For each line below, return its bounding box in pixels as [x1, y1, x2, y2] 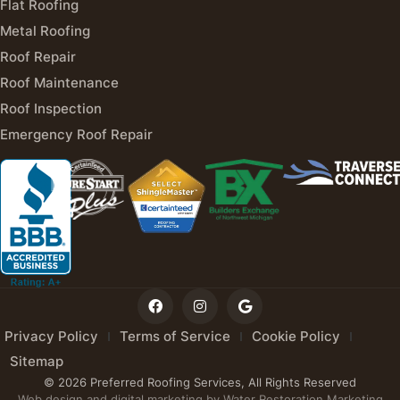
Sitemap [10, 353, 63, 371]
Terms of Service [120, 328, 230, 346]
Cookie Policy [252, 328, 340, 346]
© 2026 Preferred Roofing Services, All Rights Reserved [44, 375, 356, 390]
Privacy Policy [4, 328, 98, 346]
